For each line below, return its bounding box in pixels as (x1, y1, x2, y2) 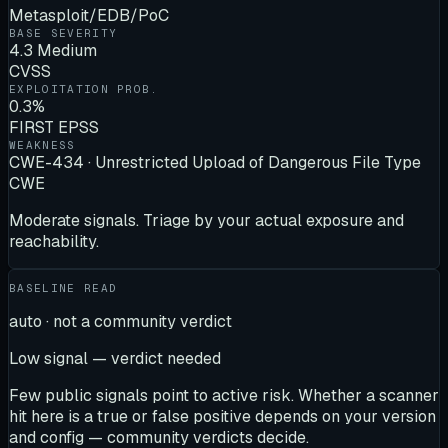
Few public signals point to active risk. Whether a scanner (9, 384, 439, 406)
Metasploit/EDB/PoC (9, 4, 169, 26)
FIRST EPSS (9, 116, 99, 138)
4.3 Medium (9, 39, 97, 61)
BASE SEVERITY (9, 25, 118, 40)
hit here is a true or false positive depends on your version (9, 405, 436, 427)
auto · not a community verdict (9, 310, 232, 332)
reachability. (9, 230, 99, 252)
